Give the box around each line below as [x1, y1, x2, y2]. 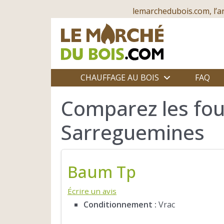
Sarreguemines [61, 118, 204, 146]
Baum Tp [67, 160, 136, 182]
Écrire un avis [67, 185, 116, 196]
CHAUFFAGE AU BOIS [80, 72, 159, 83]
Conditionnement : [83, 198, 156, 210]
